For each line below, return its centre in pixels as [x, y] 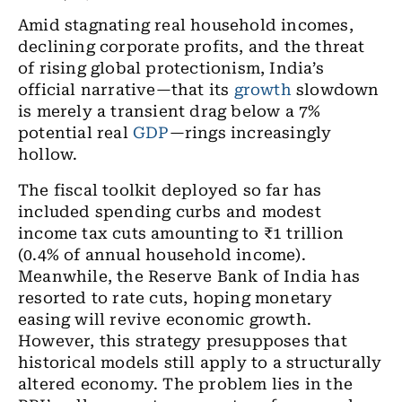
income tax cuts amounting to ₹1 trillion [181, 233]
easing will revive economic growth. [165, 319]
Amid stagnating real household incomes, [186, 25]
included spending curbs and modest [170, 212]
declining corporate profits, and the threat [192, 47]
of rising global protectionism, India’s [171, 68]
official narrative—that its [126, 90]
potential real [75, 133]
